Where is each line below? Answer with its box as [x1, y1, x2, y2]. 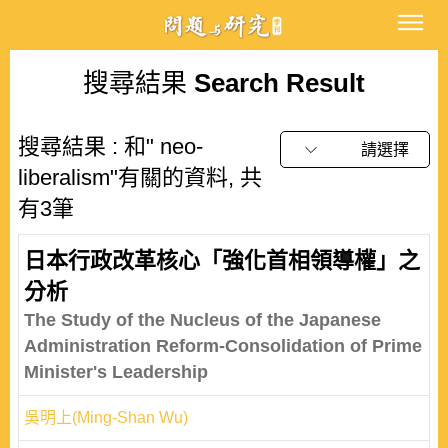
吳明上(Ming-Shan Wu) [24, 409, 188, 426]
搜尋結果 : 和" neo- [18, 134, 203, 159]
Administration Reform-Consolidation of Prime [24, 336, 422, 356]
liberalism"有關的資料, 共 [18, 165, 262, 190]
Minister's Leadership [24, 362, 208, 382]
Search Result [187, 68, 365, 98]
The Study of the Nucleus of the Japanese [24, 310, 381, 330]
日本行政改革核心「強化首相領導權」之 [24, 248, 420, 273]
